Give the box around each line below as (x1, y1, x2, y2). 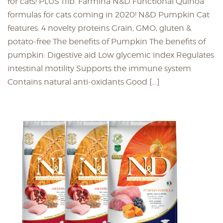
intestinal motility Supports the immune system (7, 63, 191, 73)
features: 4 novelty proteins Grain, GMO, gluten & (7, 23, 191, 33)
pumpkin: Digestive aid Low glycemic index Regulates (7, 50, 214, 60)
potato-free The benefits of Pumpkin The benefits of (7, 36, 206, 46)
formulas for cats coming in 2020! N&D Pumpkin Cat (7, 9, 210, 19)
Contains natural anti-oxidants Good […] (7, 77, 160, 87)
